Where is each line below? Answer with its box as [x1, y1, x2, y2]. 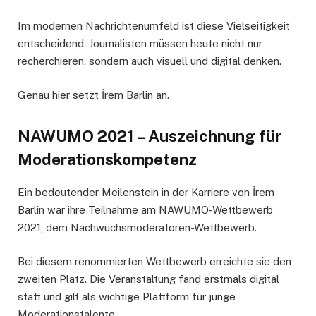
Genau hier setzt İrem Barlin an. [18, 88, 169, 101]
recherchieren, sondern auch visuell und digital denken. [18, 54, 281, 67]
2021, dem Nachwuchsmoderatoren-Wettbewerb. [18, 221, 257, 233]
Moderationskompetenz [18, 150, 197, 169]
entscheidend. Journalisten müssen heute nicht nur [18, 37, 262, 49]
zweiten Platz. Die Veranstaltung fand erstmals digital [18, 273, 279, 285]
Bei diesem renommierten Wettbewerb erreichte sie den [18, 255, 291, 267]
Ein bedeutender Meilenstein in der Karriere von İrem [18, 186, 274, 198]
